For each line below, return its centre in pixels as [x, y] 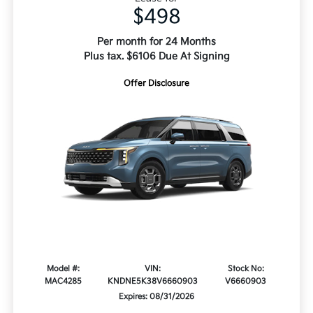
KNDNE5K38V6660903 [153, 282]
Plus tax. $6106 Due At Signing [156, 57]
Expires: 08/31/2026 [156, 297]
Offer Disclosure [156, 84]
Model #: [64, 269]
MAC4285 [64, 282]
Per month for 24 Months [156, 42]
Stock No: [246, 269]
